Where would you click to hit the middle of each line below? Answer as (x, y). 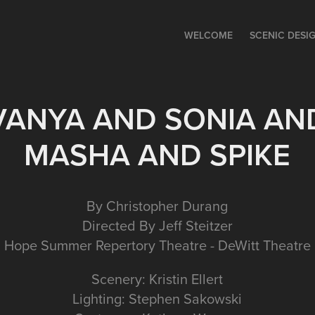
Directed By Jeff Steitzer (157, 225)
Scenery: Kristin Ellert (157, 278)
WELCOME (208, 35)
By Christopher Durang (157, 205)
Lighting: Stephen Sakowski (157, 298)
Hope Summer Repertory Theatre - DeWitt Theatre (157, 245)
